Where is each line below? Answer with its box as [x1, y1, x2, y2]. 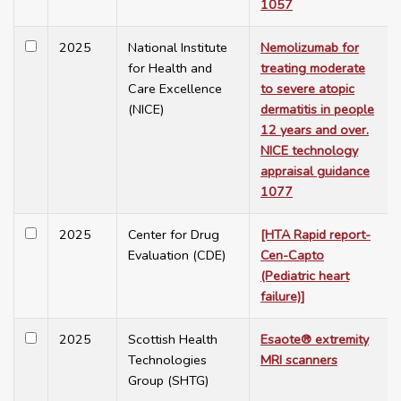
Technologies [128, 351, 207, 370]
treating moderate [260, 59, 365, 78]
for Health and [128, 59, 212, 78]
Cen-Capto [260, 246, 324, 265]
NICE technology [260, 141, 358, 160]
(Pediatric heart [260, 267, 349, 286]
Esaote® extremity [260, 330, 369, 349]
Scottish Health [128, 330, 218, 349]
